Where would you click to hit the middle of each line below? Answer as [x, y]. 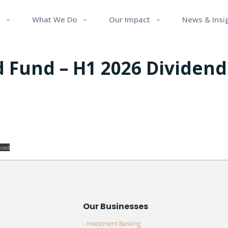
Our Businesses [115, 206]
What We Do [54, 19]
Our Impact [129, 19]
